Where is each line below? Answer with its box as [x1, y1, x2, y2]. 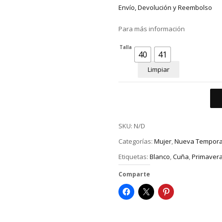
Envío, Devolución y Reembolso [118, 3, 212, 12]
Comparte [118, 169, 150, 178]
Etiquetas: [118, 152, 150, 161]
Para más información [118, 24, 185, 34]
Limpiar [148, 65, 169, 74]
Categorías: [118, 137, 154, 146]
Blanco [150, 152, 170, 161]
